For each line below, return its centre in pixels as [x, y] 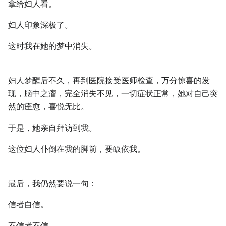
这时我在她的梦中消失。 [52, 46]
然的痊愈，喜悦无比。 [48, 107]
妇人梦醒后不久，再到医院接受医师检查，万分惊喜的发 [109, 80]
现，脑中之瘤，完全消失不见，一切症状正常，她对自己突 [113, 94]
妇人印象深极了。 [40, 25]
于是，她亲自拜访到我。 [52, 128]
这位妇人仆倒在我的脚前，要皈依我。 [77, 149]
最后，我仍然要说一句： [52, 183]
